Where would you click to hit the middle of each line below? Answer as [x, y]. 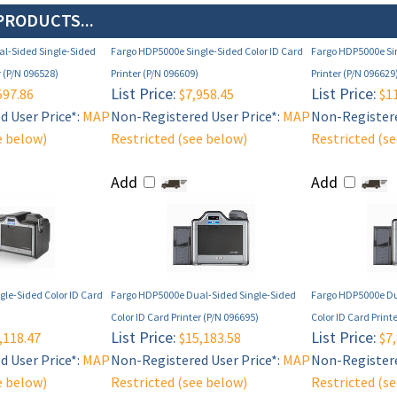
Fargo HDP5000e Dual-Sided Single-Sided [203, 295]
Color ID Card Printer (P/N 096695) [185, 317]
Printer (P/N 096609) [155, 74]
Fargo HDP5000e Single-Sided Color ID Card [207, 51]
